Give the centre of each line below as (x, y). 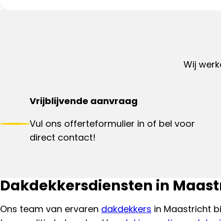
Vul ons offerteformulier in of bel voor (112, 124)
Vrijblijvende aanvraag (83, 101)
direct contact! (62, 138)
